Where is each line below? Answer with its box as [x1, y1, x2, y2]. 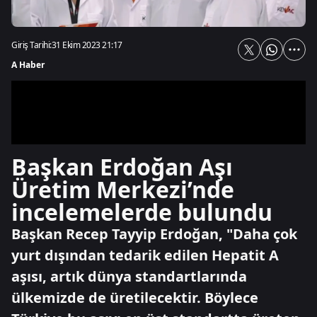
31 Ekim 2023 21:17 [51, 39, 122, 51]
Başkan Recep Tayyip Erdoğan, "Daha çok [11, 224, 297, 243]
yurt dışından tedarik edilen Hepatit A [11, 246, 279, 265]
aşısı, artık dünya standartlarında [11, 267, 247, 286]
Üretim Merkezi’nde [11, 174, 234, 204]
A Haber [11, 59, 45, 71]
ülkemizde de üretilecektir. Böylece [11, 288, 258, 307]
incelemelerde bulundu [11, 197, 272, 227]
